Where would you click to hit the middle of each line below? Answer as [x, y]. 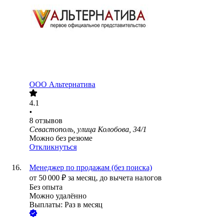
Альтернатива [72, 85]
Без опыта [46, 187]
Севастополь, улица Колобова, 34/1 [88, 130]
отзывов [49, 121]
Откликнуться [53, 147]
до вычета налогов [131, 178]
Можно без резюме [61, 138]
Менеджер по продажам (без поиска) [91, 168]
